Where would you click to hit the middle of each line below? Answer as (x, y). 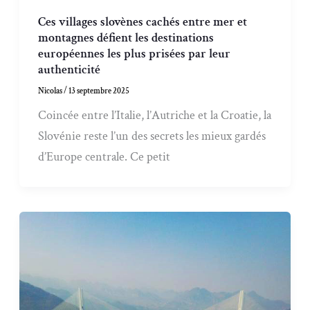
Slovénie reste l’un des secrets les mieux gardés (152, 136)
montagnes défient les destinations (126, 38)
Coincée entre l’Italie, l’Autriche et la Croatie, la (155, 116)
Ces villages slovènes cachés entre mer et (143, 22)
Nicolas (51, 91)
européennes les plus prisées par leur (135, 54)
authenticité (70, 70)
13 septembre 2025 (99, 91)
